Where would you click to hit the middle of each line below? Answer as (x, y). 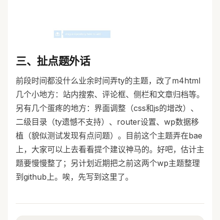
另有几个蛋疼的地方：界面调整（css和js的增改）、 (107, 108)
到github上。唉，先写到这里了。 (74, 177)
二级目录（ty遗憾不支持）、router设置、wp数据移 (107, 122)
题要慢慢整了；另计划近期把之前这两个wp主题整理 (108, 163)
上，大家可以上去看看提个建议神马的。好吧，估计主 (110, 150)
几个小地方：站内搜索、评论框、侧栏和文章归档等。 (110, 95)
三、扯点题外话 (53, 61)
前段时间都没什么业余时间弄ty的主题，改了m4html (108, 81)
